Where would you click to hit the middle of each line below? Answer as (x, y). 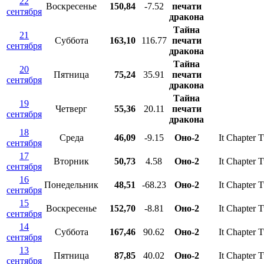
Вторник (71, 161)
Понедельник (71, 185)
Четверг (71, 109)
